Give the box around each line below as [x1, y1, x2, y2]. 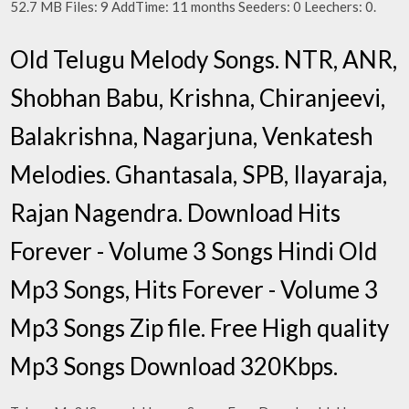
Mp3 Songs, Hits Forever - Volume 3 [10, 274, 379, 304]
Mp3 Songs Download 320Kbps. [10, 351, 339, 381]
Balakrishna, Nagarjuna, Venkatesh [10, 121, 374, 151]
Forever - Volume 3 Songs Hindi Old [10, 236, 378, 266]
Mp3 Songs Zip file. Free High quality [10, 312, 390, 342]
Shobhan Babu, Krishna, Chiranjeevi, [10, 82, 386, 112]
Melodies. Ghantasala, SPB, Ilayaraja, [10, 159, 388, 189]
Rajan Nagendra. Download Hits [10, 197, 341, 227]
